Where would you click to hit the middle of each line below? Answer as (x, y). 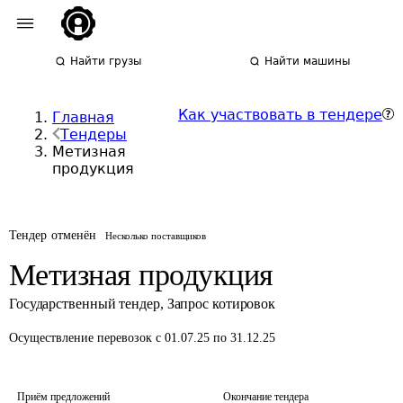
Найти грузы (106, 61)
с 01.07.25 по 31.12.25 (215, 338)
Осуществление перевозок (82, 338)
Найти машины (308, 61)
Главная (83, 117)
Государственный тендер (85, 304)
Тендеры (94, 134)
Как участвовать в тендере (280, 115)
